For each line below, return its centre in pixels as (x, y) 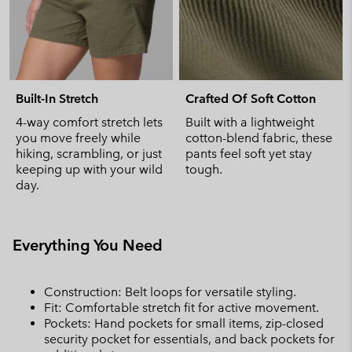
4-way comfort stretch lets (89, 122)
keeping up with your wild (89, 169)
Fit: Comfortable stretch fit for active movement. (181, 308)
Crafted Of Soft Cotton (251, 99)
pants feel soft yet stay (249, 154)
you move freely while (78, 138)
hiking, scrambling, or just (89, 154)
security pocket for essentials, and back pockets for (189, 339)
